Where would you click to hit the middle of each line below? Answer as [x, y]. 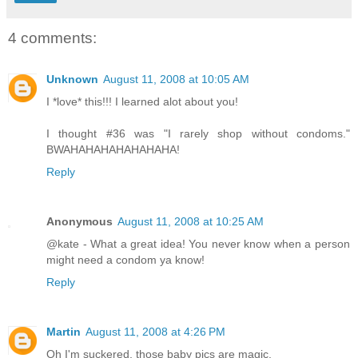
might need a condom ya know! [125, 260]
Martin [64, 332]
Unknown [72, 80]
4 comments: [52, 38]
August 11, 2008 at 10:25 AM [191, 222]
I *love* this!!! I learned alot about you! [142, 102]
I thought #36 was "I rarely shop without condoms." [198, 134]
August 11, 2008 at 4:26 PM [155, 332]
